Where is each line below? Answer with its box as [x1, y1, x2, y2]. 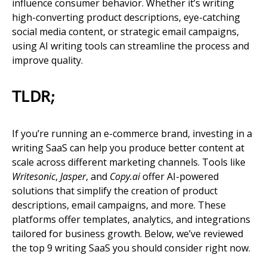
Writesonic [12, 170, 55, 183]
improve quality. [12, 54, 83, 67]
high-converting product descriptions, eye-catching [12, 11, 240, 24]
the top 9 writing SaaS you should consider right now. [12, 241, 250, 254]
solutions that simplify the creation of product [12, 184, 218, 197]
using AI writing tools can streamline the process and [12, 39, 249, 52]
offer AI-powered [140, 170, 219, 183]
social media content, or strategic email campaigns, [12, 25, 239, 38]
